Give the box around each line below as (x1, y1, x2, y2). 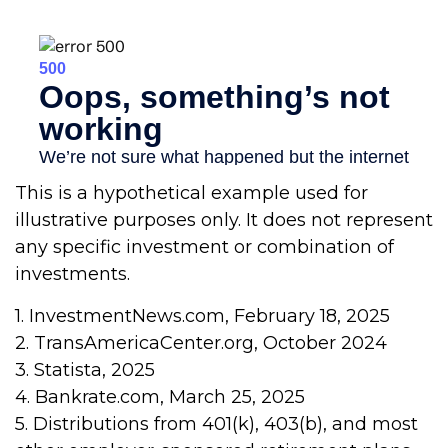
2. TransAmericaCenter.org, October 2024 (15, 332, 387, 355)
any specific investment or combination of (15, 236, 394, 259)
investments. (15, 263, 130, 286)
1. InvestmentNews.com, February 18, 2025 (15, 305, 390, 328)
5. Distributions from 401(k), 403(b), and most (15, 413, 418, 436)
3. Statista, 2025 (15, 359, 155, 382)
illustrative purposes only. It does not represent (15, 209, 433, 232)
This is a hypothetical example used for (15, 182, 368, 205)
